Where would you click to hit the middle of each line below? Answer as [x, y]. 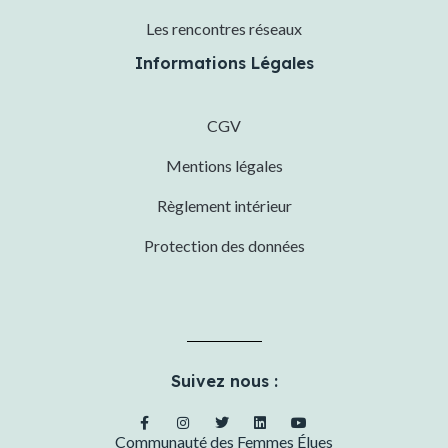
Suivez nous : [224, 381]
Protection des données [224, 246]
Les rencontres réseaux [224, 29]
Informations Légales [224, 63]
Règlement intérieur [224, 206]
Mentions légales [224, 166]
